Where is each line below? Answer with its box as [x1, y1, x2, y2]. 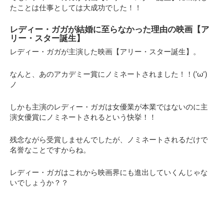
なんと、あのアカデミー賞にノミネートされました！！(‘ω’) [10, 69, 207, 79]
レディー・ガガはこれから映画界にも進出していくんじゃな [10, 168, 208, 177]
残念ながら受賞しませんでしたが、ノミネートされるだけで [10, 135, 208, 144]
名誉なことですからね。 [10, 145, 90, 154]
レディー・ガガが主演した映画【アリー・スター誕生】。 [10, 47, 200, 56]
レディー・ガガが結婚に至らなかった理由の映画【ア [10, 24, 209, 34]
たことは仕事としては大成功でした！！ [10, 3, 142, 12]
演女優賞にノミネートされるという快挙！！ [10, 112, 156, 122]
